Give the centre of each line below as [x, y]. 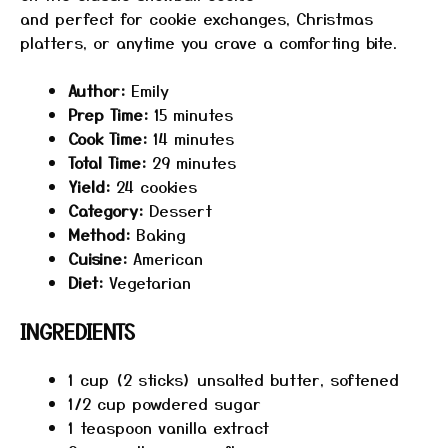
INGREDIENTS [77, 331]
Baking [161, 234]
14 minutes [193, 138]
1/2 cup [97, 403]
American [168, 258]
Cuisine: [97, 258]
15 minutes [193, 114]
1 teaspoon [110, 427]
